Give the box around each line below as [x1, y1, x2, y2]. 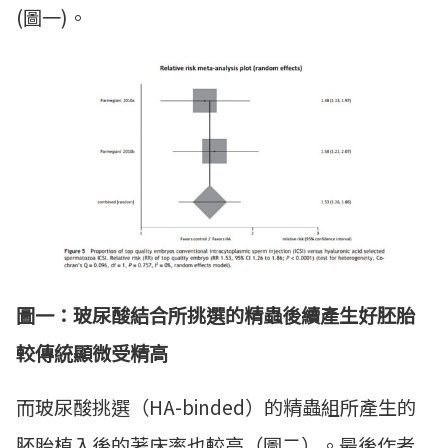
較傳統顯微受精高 [16, 338, 168, 367]
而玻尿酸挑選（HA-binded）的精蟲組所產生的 [16, 392, 416, 421]
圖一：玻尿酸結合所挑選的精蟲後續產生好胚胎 [16, 300, 415, 329]
